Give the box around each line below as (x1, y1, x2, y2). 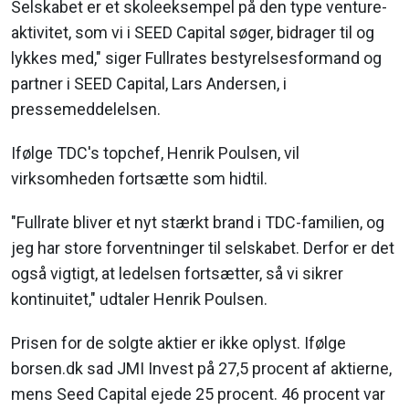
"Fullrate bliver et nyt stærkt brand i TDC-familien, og (11, 213, 384, 232)
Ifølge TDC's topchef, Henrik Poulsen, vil (11, 143, 299, 163)
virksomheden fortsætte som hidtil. (11, 169, 267, 188)
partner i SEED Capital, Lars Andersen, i (11, 74, 287, 93)
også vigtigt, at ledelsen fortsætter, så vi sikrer (11, 264, 343, 283)
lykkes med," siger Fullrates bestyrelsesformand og (11, 48, 382, 68)
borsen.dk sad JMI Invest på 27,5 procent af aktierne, (11, 359, 392, 378)
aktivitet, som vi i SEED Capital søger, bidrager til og (11, 23, 374, 42)
